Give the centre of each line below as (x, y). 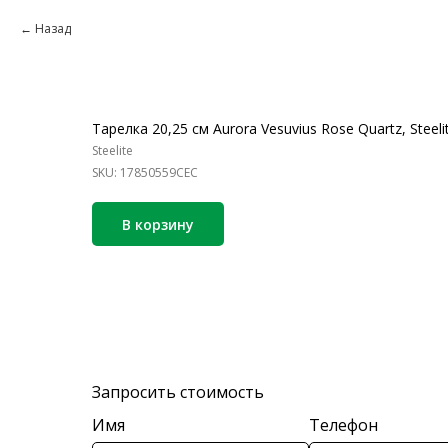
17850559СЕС (159, 172)
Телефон (343, 425)
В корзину (158, 224)
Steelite (112, 150)
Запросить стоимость (178, 392)
